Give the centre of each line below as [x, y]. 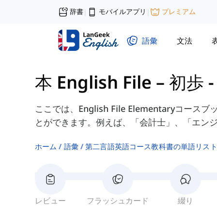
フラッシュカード [118, 201]
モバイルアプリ [123, 11]
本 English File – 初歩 [119, 82]
